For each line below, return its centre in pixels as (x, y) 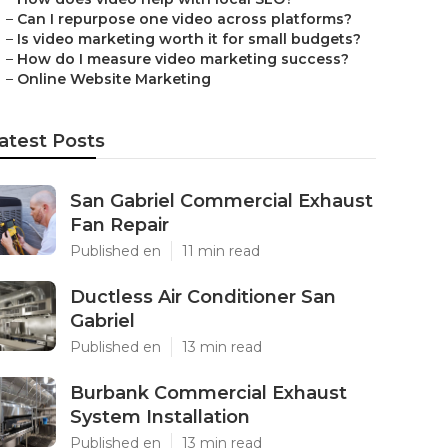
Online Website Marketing (114, 79)
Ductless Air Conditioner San (203, 297)
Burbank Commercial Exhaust (208, 393)
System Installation (160, 417)
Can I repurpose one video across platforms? (184, 19)
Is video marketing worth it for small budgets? (189, 39)
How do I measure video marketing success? (183, 59)
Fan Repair (119, 225)
